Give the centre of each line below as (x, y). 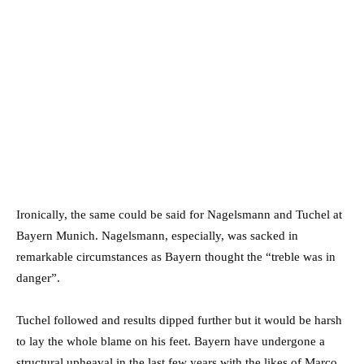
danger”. (38, 278)
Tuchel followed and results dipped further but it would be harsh (179, 321)
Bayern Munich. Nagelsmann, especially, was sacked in (157, 236)
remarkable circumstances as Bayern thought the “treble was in (176, 257)
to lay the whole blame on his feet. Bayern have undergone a (171, 342)
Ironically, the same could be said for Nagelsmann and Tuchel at (179, 215)
